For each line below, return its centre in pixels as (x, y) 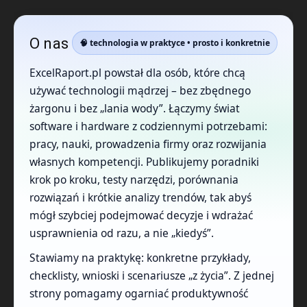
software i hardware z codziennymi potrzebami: (148, 126)
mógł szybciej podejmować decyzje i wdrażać (141, 216)
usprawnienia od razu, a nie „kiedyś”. (122, 233)
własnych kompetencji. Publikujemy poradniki (144, 162)
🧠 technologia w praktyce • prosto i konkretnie (175, 43)
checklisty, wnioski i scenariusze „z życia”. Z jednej (152, 276)
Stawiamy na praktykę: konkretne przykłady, (140, 258)
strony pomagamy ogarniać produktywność (139, 294)
